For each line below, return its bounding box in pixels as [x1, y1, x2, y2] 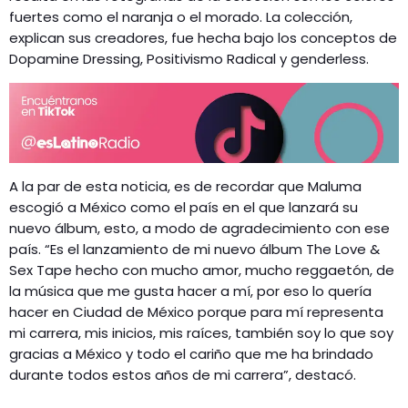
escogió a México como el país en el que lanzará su [9, 198, 358, 218]
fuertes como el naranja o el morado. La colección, [9, 6, 352, 26]
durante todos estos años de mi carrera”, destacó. [9, 365, 356, 385]
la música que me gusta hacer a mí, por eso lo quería [9, 281, 372, 301]
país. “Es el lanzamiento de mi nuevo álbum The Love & [9, 240, 380, 260]
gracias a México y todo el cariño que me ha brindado [9, 344, 373, 364]
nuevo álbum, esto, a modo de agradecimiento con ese [9, 219, 390, 239]
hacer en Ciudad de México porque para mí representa [9, 302, 383, 322]
